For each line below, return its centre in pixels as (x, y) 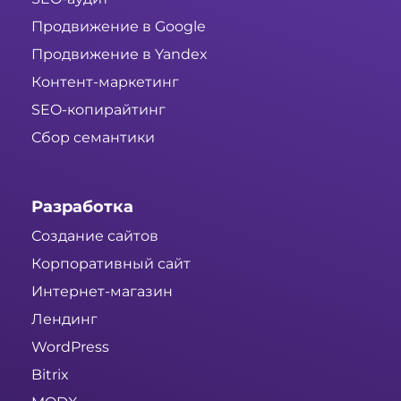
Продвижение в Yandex (119, 55)
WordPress (70, 347)
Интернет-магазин (102, 292)
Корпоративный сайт (111, 264)
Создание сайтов (95, 236)
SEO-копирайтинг (98, 110)
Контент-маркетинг (105, 82)
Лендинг (64, 320)
